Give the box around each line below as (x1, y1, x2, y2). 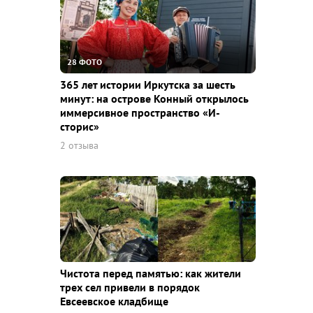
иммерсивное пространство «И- (60, 105, 220, 120)
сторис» (60, 119, 99, 134)
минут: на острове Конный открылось (60, 92, 249, 106)
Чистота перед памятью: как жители (60, 266, 241, 281)
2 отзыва (60, 139, 99, 152)
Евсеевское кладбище (60, 294, 168, 309)
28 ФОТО (67, 57, 102, 68)
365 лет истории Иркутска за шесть (60, 78, 235, 92)
